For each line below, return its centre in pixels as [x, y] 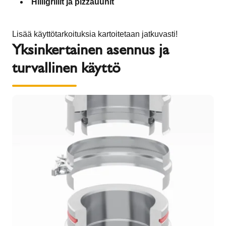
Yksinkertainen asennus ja [91, 49]
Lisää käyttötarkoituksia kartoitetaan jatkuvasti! [95, 34]
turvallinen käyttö [66, 67]
